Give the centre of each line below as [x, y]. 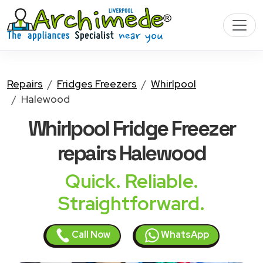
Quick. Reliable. [131, 181]
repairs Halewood [131, 153]
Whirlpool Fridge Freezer [131, 128]
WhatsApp [184, 235]
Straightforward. [131, 203]
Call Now [90, 235]
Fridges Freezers [97, 84]
